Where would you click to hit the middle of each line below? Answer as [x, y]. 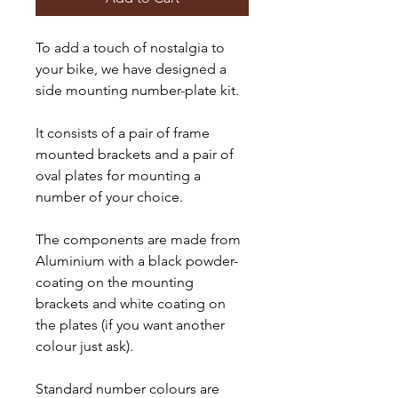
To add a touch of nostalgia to [130, 48]
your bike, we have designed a [131, 69]
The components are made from [138, 239]
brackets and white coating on [131, 303]
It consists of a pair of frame [123, 133]
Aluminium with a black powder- [137, 261]
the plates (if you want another [130, 325]
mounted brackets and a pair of [135, 154]
